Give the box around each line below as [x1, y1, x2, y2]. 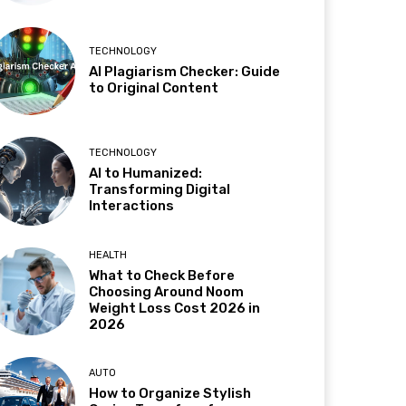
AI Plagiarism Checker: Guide [89, 63, 281, 81]
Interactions [89, 198, 175, 215]
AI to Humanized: [89, 165, 203, 182]
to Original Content [89, 80, 219, 97]
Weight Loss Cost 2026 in [89, 299, 261, 316]
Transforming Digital [89, 181, 231, 198]
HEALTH [89, 248, 128, 261]
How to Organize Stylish [89, 384, 252, 401]
